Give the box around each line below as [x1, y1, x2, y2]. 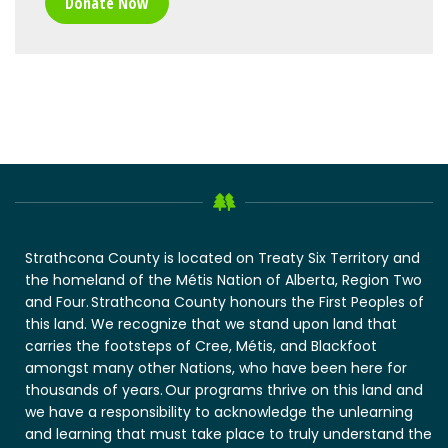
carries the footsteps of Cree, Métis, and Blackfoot [25, 335, 377, 356]
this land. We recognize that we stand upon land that [25, 313, 397, 334]
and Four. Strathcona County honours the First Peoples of [25, 291, 424, 312]
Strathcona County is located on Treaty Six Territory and [25, 247, 420, 268]
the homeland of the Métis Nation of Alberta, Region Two [25, 269, 422, 290]
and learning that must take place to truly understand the [25, 423, 432, 444]
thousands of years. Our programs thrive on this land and [25, 379, 423, 400]
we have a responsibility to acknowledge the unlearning [25, 401, 413, 422]
